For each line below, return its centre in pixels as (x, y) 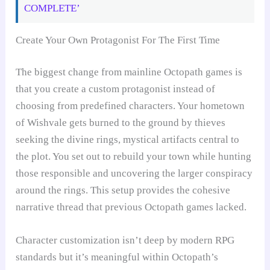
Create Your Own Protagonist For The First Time (118, 40)
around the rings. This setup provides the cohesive (123, 190)
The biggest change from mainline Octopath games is (129, 72)
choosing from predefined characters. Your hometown (130, 106)
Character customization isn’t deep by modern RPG (125, 240)
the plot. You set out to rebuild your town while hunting (134, 157)
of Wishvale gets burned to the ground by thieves (121, 123)
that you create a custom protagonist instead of (116, 89)
